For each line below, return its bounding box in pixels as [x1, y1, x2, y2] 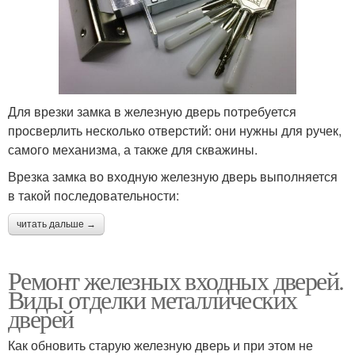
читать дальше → [17, 218, 96, 230]
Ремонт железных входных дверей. [8, 262, 344, 297]
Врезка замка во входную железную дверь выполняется [8, 166, 338, 185]
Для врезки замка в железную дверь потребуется [8, 101, 296, 120]
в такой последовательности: [8, 185, 179, 204]
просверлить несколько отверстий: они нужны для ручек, [8, 120, 342, 139]
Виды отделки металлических [8, 281, 297, 316]
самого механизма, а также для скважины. [8, 139, 258, 158]
